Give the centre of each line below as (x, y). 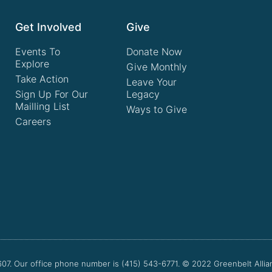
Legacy (143, 94)
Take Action (42, 79)
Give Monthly (156, 67)
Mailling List (43, 107)
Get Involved (49, 27)
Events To (38, 52)
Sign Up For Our (52, 94)
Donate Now (154, 52)
